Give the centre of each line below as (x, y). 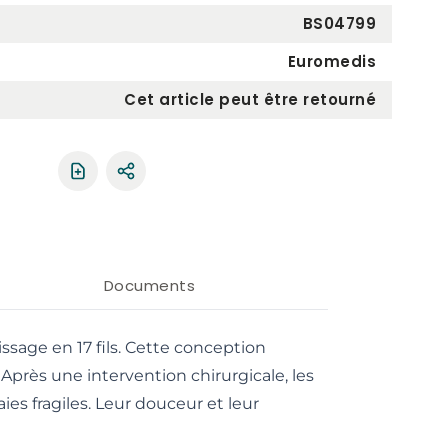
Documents (149, 285)
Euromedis (331, 61)
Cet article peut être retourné (250, 99)
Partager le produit (200, 181)
